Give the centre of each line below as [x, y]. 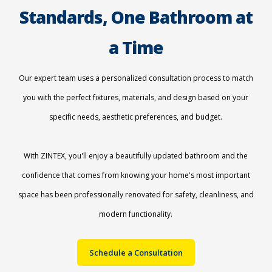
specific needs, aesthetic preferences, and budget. [136, 117]
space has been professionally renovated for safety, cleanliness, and [136, 195]
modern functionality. [136, 214]
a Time [136, 48]
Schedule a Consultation [136, 253]
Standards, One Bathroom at [136, 17]
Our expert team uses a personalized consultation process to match [136, 78]
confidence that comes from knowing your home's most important [136, 175]
